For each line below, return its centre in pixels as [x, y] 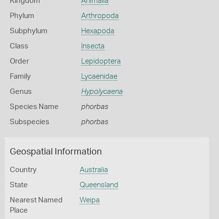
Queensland [99, 185]
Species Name [34, 107]
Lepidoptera [101, 61]
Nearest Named [36, 200]
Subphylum [29, 31]
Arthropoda [100, 16]
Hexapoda [98, 31]
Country [23, 170]
